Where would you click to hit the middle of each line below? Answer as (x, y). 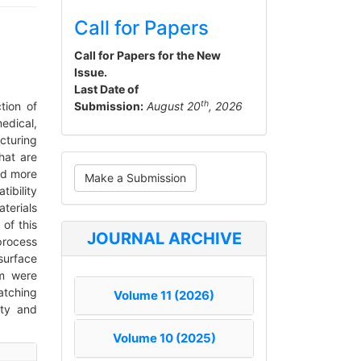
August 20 (174, 106)
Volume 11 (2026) (164, 295)
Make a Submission (135, 178)
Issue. (91, 72)
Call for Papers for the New (147, 55)
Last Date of (106, 89)
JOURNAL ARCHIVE (164, 239)
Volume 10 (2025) (164, 338)
